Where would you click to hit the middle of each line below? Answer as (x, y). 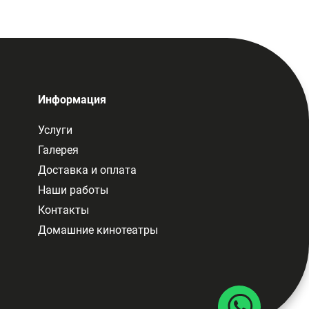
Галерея (58, 150)
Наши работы (73, 190)
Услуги (55, 130)
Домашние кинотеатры (98, 230)
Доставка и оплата (87, 170)
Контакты (63, 210)
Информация (72, 99)
